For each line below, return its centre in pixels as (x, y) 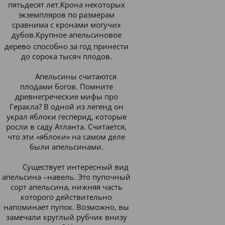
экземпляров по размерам (66, 15)
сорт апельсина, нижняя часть (66, 187)
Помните (96, 86)
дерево (17, 46)
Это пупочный (104, 177)
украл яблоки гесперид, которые (66, 117)
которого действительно (66, 197)
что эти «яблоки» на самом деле (66, 137)
